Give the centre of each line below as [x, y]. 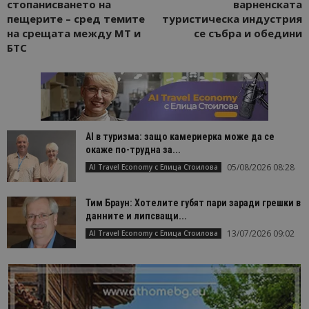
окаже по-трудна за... [133, 149]
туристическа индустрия [232, 18]
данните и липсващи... [136, 216]
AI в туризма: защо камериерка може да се [180, 136]
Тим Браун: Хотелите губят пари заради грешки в [193, 202]
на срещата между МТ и [74, 33]
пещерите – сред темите [76, 18]
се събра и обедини [248, 33]
